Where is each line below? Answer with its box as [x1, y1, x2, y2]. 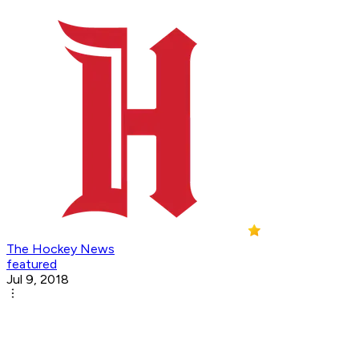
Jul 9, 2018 [6, 272, 69, 288]
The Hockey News [6, 241, 115, 257]
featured [6, 256, 57, 272]
